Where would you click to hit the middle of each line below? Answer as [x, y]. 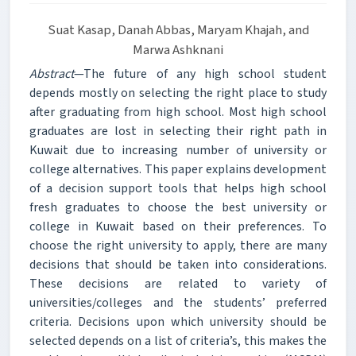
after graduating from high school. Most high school [178, 112]
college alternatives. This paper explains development [178, 169]
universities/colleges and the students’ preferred [178, 302]
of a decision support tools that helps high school [178, 188]
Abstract [52, 74]
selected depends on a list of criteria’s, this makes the [178, 341]
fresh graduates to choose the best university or [178, 207]
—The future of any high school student [200, 74]
